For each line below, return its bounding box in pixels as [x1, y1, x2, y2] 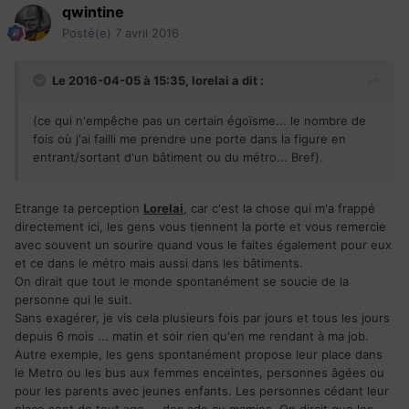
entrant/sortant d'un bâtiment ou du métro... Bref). [33, 149, 323, 164]
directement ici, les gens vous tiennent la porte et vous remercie [15, 218, 386, 234]
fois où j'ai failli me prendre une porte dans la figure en [33, 131, 346, 146]
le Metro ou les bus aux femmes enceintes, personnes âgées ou [15, 364, 384, 380]
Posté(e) [62, 25, 115, 40]
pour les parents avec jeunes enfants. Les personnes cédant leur [15, 383, 389, 398]
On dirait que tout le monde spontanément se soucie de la [15, 273, 349, 288]
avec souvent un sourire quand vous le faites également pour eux [15, 236, 392, 252]
